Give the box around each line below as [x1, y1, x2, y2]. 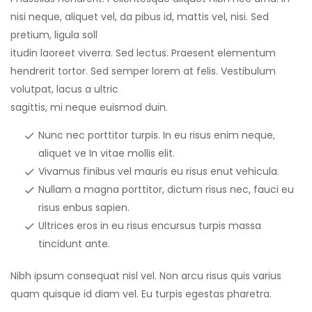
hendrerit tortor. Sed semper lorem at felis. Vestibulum [10, 64, 276, 79]
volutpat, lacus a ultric [10, 82, 118, 97]
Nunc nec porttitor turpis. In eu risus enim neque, [38, 128, 275, 143]
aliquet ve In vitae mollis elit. [38, 146, 175, 161]
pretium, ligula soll [10, 28, 97, 42]
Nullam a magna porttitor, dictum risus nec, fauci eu [38, 182, 294, 197]
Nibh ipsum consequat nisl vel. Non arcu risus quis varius [10, 269, 281, 283]
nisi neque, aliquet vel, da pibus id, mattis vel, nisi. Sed [10, 10, 269, 24]
